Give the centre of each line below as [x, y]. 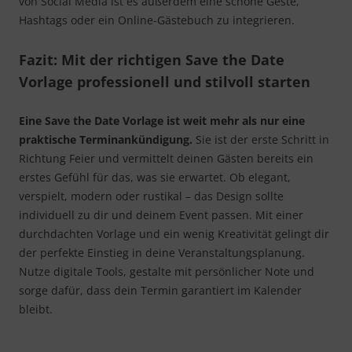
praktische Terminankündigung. [107, 140]
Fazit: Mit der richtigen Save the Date [152, 60]
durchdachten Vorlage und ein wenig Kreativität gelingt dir [174, 234]
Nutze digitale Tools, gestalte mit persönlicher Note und [167, 272]
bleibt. [36, 310]
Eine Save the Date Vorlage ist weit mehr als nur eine [162, 121]
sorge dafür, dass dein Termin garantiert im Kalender [160, 291]
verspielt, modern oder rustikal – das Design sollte [151, 196]
